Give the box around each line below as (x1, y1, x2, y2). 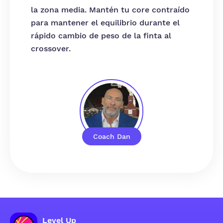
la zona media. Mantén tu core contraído (31, 5, 190, 14)
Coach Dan (93, 132, 130, 140)
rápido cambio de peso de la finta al (31, 31, 171, 40)
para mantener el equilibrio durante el (31, 18, 180, 27)
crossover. (31, 44, 71, 53)
